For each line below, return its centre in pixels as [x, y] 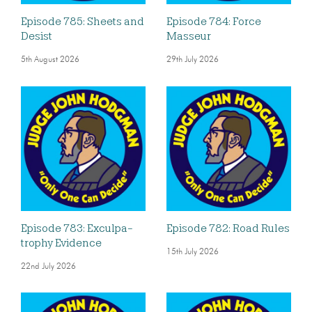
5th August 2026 [50, 60]
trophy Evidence [61, 243]
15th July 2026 [193, 252]
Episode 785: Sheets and [83, 22]
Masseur [189, 37]
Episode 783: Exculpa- [77, 228]
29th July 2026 [193, 60]
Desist [37, 37]
